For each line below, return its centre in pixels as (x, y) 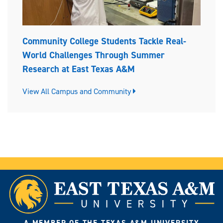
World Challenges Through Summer (94, 55)
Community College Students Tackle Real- (104, 41)
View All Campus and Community (78, 92)
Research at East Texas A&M (79, 69)
